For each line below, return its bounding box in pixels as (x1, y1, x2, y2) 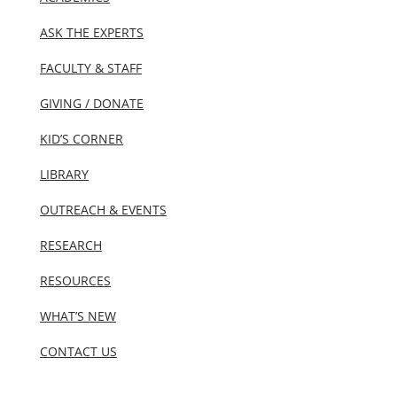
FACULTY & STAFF (40, 59, 142, 76)
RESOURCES (40, 272, 111, 289)
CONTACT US (40, 343, 117, 360)
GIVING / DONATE (40, 95, 144, 112)
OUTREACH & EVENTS (40, 201, 167, 218)
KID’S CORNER (40, 130, 123, 147)
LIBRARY (40, 166, 89, 183)
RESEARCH (40, 237, 102, 253)
